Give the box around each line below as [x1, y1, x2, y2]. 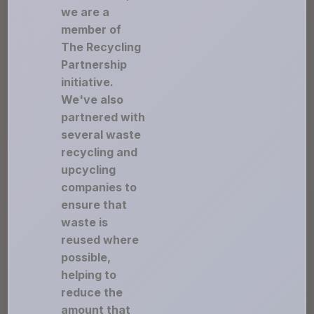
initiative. [61, 75, 114, 89]
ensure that [61, 198, 128, 212]
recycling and [61, 145, 138, 159]
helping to [61, 268, 117, 282]
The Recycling [61, 40, 142, 54]
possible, [61, 250, 111, 264]
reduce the [61, 285, 123, 299]
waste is [61, 215, 109, 229]
